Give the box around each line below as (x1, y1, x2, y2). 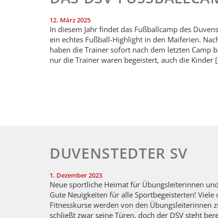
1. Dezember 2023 (50, 171, 102, 180)
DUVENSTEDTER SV (50, 143, 188, 163)
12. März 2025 (50, 16, 91, 24)
